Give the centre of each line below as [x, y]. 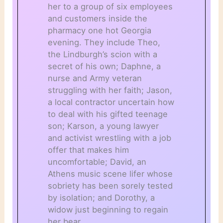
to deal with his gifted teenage [108, 114]
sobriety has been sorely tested [111, 186]
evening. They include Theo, [104, 43]
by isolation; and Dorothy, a [102, 198]
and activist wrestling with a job [110, 138]
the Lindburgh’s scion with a [103, 55]
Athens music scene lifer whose [111, 174]
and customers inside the [98, 19]
